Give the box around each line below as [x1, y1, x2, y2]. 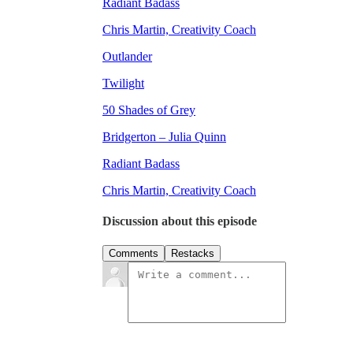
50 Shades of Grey [102, 102, 195, 117]
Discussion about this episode [102, 214, 257, 229]
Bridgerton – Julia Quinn [102, 129, 226, 143]
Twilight [102, 76, 144, 90]
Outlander [102, 49, 152, 63]
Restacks [171, 247, 214, 260]
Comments [109, 247, 158, 260]
